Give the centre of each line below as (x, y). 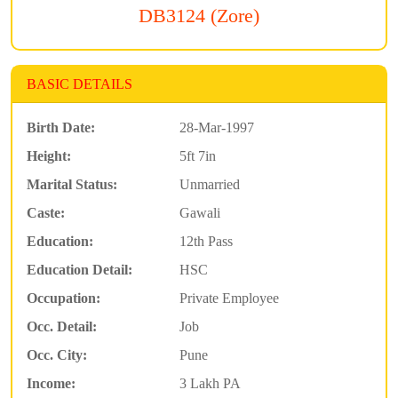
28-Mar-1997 (216, 128)
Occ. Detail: (62, 327)
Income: (51, 384)
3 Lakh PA (210, 384)
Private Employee (229, 298)
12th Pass (206, 242)
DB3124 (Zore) (199, 16)
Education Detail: (80, 270)
